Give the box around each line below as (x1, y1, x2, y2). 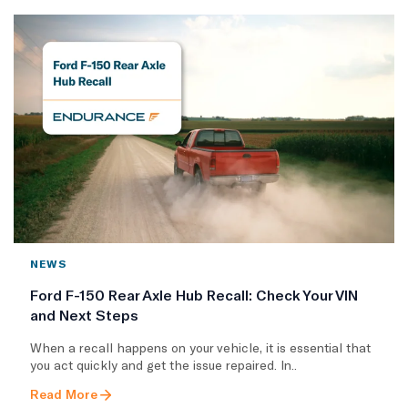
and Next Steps (30, 305, 138, 323)
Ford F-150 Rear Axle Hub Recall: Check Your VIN (30, 285, 358, 303)
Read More (30, 385, 97, 402)
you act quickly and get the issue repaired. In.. (30, 356, 297, 372)
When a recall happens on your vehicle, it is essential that (30, 339, 371, 355)
